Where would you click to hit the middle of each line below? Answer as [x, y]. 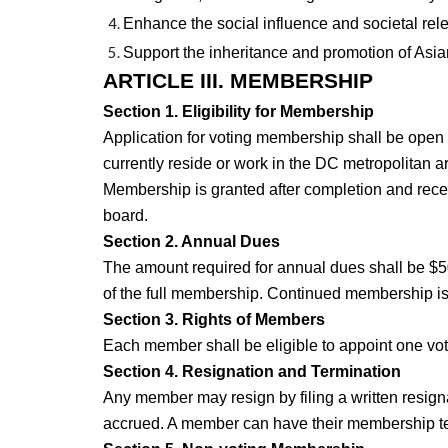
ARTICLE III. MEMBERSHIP [237, 81]
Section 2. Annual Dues [191, 242]
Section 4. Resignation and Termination [251, 372]
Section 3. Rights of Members [213, 320]
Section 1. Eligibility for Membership [238, 112]
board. [127, 216]
